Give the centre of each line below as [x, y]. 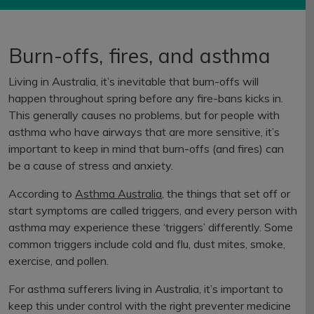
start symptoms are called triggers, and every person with [153, 210]
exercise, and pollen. [59, 261]
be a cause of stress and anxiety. [91, 165]
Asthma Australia [118, 193]
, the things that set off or [226, 193]
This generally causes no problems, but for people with [144, 115]
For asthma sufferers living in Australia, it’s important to [146, 289]
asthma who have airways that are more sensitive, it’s [144, 132]
